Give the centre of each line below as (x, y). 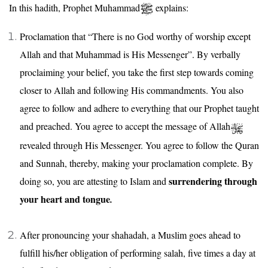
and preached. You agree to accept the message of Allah (125, 126)
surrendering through (213, 181)
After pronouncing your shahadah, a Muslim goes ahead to (130, 234)
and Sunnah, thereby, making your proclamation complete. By (136, 163)
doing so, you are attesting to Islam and (94, 181)
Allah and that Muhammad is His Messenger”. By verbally (130, 54)
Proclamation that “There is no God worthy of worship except (135, 36)
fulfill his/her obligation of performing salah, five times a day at (138, 252)
